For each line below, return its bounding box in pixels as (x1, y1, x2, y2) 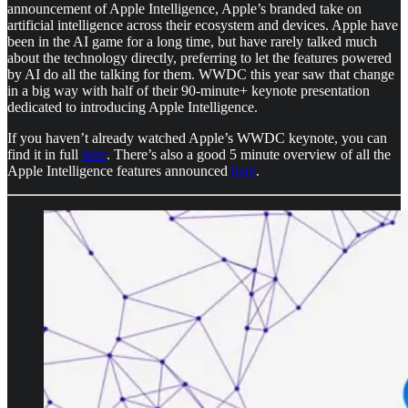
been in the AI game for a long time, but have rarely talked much (7, 33, 377, 49)
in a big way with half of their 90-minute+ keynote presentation (7, 82, 370, 98)
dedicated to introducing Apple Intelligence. (7, 98, 258, 115)
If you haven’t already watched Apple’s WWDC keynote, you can (7, 129, 387, 146)
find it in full (7, 146, 82, 162)
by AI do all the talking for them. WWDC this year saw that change (7, 66, 394, 82)
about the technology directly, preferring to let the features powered (7, 49, 392, 66)
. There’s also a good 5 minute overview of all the (107, 146, 391, 162)
